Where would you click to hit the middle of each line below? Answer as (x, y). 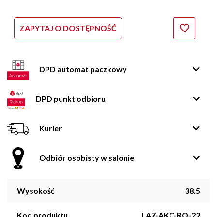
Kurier (51, 128)
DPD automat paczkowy (83, 69)
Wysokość (36, 190)
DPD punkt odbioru (71, 99)
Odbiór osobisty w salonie (87, 158)
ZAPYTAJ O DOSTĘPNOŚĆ (68, 28)
